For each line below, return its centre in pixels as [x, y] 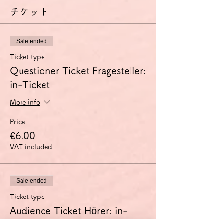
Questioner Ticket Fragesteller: [78, 70]
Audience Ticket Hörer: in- [69, 210]
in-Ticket [30, 84]
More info [25, 102]
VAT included [31, 147]
